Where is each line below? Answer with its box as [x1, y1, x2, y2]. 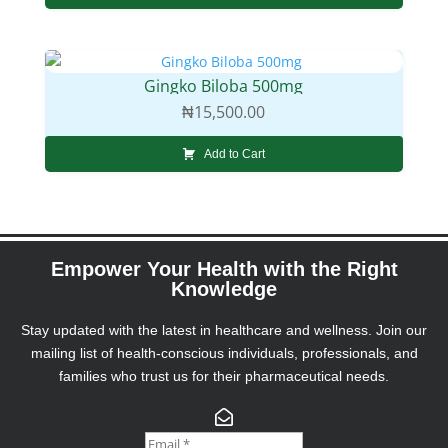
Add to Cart [204, 147, 266, 162]
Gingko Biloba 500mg [144, 75, 304, 98]
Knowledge [171, 278, 277, 301]
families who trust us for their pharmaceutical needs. [59, 368, 389, 385]
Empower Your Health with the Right [50, 258, 398, 281]
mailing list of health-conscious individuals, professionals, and [30, 345, 418, 362]
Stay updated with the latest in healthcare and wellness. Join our [21, 322, 427, 339]
